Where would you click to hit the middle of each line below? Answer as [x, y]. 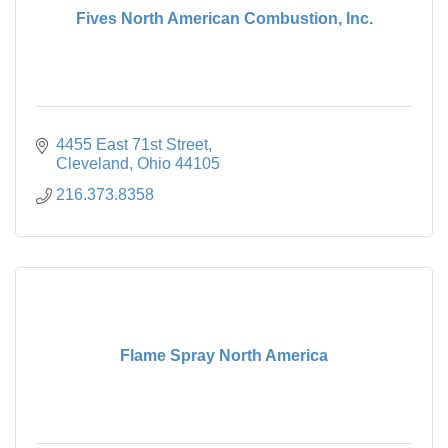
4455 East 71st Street [132, 144]
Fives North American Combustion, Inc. [224, 18]
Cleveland [92, 163]
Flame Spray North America [224, 355]
